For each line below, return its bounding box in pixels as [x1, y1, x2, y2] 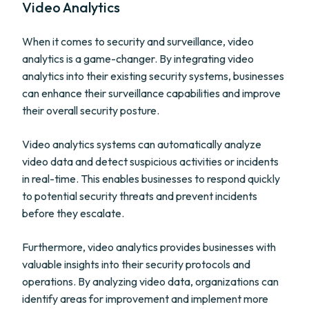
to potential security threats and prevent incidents [22, 189, 257, 203]
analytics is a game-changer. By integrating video [22, 52, 254, 66]
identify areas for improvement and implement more [22, 292, 268, 306]
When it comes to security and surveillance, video [22, 34, 254, 48]
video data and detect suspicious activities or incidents [22, 154, 279, 168]
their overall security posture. [22, 103, 159, 117]
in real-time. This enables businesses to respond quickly [22, 172, 280, 186]
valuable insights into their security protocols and [22, 257, 250, 271]
